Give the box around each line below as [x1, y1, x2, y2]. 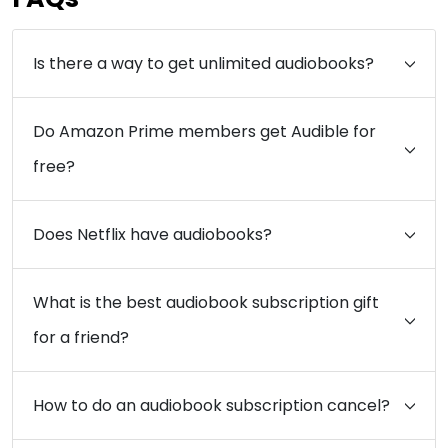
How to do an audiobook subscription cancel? [33, 393, 390, 417]
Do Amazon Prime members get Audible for [33, 119, 376, 143]
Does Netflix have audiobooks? [33, 222, 272, 246]
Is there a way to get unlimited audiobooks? [33, 51, 374, 75]
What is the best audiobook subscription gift [33, 290, 379, 314]
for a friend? [33, 325, 129, 349]
